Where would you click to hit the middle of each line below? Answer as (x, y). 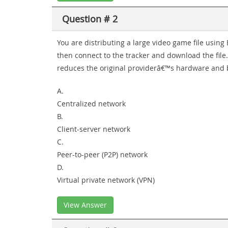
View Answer (85, 205)
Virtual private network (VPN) (106, 180)
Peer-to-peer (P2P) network (102, 154)
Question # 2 (90, 19)
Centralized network (91, 104)
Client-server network (94, 129)
